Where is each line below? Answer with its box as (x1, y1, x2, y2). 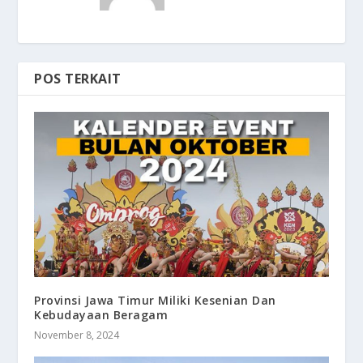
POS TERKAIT (34, 69, 122, 88)
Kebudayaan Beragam (34, 306, 169, 322)
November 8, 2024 (34, 327, 120, 342)
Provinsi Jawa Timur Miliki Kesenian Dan (34, 292, 276, 308)
